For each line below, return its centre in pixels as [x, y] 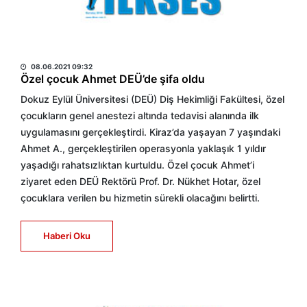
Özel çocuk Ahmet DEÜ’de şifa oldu [113, 79]
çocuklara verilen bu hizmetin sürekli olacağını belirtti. [140, 198]
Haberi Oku [67, 236]
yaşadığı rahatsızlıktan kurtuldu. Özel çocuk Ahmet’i [137, 165]
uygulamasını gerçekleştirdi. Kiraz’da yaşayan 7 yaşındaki [150, 132]
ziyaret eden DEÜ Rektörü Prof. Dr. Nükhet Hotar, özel [140, 181]
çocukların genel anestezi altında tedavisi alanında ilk [140, 115]
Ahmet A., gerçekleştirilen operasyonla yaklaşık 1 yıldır [143, 148]
